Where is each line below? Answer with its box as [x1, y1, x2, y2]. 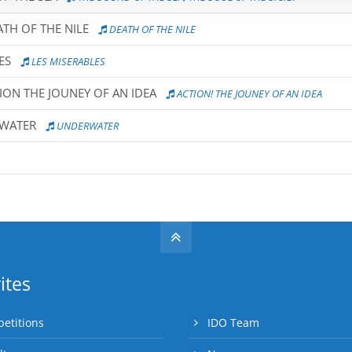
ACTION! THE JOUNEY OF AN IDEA [174, 86, 322, 101]
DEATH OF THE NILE [107, 22, 196, 36]
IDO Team [207, 315, 259, 330]
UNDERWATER [54, 119, 119, 133]
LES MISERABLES [29, 54, 105, 68]
